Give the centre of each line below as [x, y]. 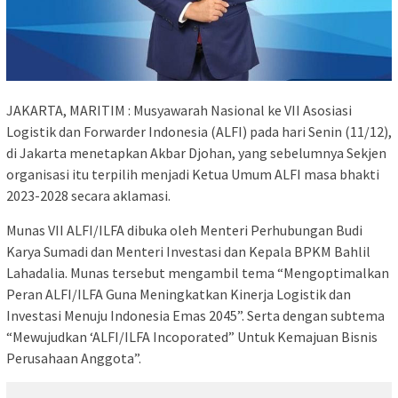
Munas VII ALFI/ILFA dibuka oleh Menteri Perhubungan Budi [184, 230]
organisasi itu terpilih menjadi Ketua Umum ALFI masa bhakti [193, 174]
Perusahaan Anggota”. [74, 358]
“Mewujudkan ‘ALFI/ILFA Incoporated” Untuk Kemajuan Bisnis [192, 336]
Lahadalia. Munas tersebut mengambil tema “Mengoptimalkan [198, 272]
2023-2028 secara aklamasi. [88, 195]
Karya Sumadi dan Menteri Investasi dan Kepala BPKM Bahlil [188, 251]
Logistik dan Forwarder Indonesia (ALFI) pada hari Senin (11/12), [199, 131]
